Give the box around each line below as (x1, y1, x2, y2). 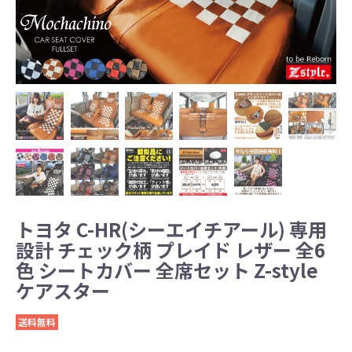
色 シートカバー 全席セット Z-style (16, 256, 318, 284)
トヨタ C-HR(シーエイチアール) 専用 (16, 215, 327, 244)
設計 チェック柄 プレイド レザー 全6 (16, 236, 325, 264)
